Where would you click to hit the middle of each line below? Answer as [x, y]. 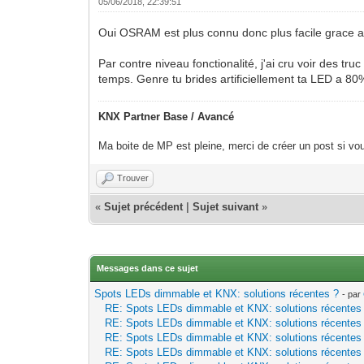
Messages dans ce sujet [148, 268]
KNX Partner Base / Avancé [167, 116]
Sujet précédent [144, 206]
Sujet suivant [226, 206]
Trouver [133, 178]
